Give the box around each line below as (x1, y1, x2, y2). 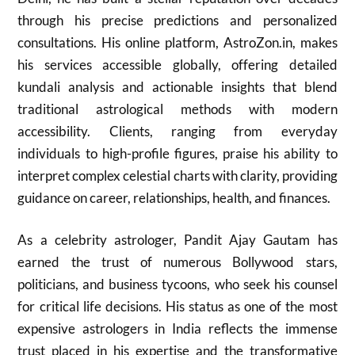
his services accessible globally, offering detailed (17, 55, 338, 73)
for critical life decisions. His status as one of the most (17, 298, 338, 315)
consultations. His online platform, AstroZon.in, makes (17, 33, 338, 51)
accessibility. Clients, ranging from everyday (17, 122, 338, 139)
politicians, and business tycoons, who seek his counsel (17, 276, 338, 292)
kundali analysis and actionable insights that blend (17, 78, 338, 95)
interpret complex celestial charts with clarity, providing (17, 166, 338, 184)
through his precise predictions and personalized (17, 11, 338, 29)
